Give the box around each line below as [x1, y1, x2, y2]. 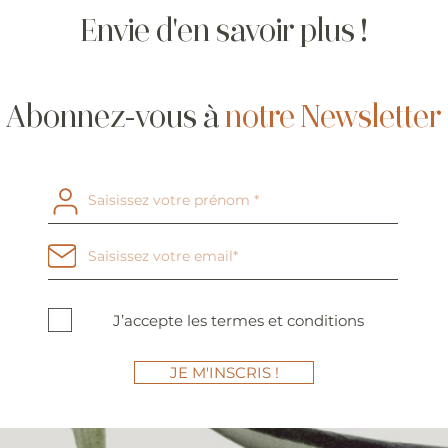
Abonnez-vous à [6, 98, 225, 136]
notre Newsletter [225, 98, 441, 136]
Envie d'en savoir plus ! [80, 12, 367, 50]
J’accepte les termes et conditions [113, 310, 364, 330]
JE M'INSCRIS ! [169, 363, 279, 382]
